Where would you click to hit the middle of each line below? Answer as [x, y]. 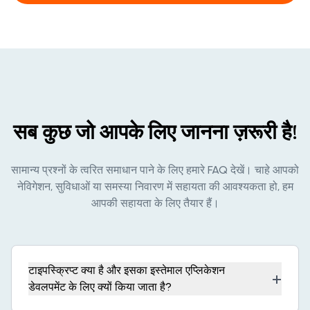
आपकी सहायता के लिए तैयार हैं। [155, 203]
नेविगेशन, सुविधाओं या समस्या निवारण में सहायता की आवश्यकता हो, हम [155, 186]
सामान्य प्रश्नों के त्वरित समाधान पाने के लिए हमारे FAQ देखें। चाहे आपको [155, 170]
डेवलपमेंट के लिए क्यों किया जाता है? [100, 286]
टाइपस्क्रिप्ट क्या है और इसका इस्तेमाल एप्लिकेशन [127, 270]
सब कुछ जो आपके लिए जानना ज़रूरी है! [155, 132]
